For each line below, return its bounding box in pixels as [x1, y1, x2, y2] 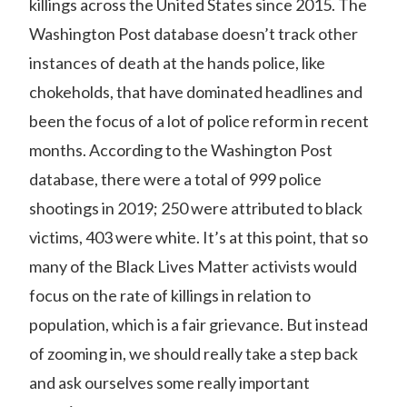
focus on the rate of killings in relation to [29, 285, 311, 305]
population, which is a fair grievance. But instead [29, 314, 368, 334]
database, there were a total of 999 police [29, 169, 322, 189]
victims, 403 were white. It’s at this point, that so [29, 227, 368, 247]
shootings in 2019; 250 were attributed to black [29, 198, 362, 218]
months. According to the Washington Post [29, 140, 333, 160]
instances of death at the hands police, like [29, 53, 325, 73]
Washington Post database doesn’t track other [29, 24, 358, 44]
